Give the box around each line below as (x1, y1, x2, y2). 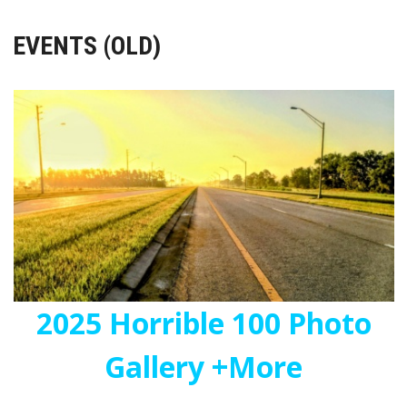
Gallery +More (104, 347, 303, 386)
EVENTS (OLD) (13, 31, 162, 61)
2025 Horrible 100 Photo (35, 303, 372, 342)
